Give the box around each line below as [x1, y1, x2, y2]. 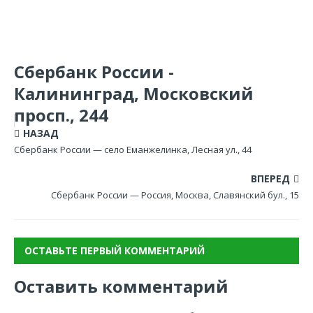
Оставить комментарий [14, 275, 228, 298]
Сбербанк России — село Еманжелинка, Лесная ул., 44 [14, 143, 252, 156]
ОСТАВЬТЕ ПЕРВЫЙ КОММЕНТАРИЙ [24, 244, 205, 257]
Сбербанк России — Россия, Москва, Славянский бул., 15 [51, 189, 299, 201]
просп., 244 [14, 103, 108, 126]
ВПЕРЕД [251, 172, 290, 185]
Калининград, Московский [14, 82, 254, 105]
